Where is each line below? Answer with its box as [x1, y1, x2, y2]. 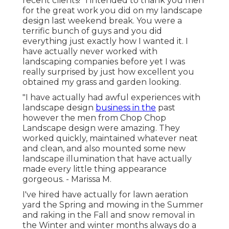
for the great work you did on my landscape [22, 6, 202, 16]
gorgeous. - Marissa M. [22, 174, 111, 185]
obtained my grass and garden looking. [22, 77, 181, 87]
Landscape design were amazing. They [22, 123, 180, 133]
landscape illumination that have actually [22, 154, 192, 164]
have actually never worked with [22, 47, 157, 57]
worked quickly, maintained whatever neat [22, 133, 198, 144]
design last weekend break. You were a [22, 16, 182, 26]
